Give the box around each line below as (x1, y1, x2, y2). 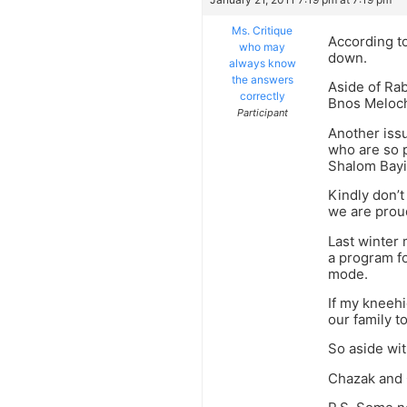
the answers (231, 73, 293, 87)
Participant (236, 106, 288, 120)
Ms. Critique (232, 24, 293, 38)
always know (228, 56, 296, 71)
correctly (239, 89, 285, 104)
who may (239, 40, 285, 55)
